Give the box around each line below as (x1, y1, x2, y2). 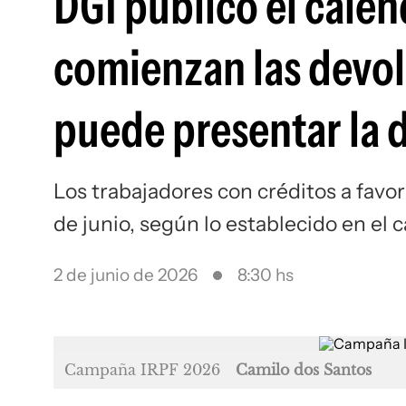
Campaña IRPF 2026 (64, 361, 225, 379)
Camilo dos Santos (236, 361, 372, 379)
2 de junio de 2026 (53, 265, 198, 285)
